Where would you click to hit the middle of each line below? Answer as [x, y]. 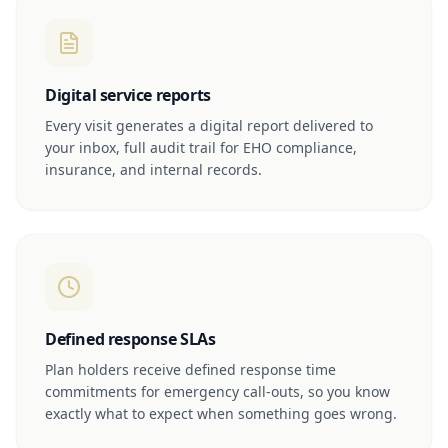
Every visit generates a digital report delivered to [209, 125]
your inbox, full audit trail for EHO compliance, [201, 147]
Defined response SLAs [130, 338]
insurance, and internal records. [153, 169]
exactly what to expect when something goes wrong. [221, 413]
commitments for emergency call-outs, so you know [217, 391]
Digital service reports [128, 94]
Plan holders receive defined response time [190, 369]
